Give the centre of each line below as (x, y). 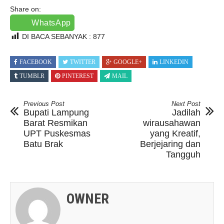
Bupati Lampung (56, 113)
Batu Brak (43, 144)
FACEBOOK (36, 62)
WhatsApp (51, 23)
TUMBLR (32, 76)
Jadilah (186, 113)
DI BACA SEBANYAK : (57, 37)
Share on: (25, 9)
